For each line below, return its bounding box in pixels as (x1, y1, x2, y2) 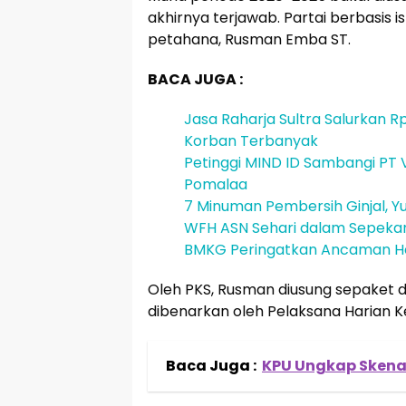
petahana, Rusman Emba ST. (148, 29, 351, 50)
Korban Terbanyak (184, 130, 318, 151)
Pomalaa (184, 174, 247, 195)
